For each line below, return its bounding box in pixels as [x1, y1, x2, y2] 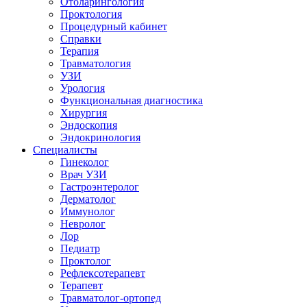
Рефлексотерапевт [60, 267, 145, 279]
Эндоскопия [60, 119, 117, 131]
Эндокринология [60, 132, 140, 143]
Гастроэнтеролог [60, 181, 139, 193]
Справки [60, 33, 101, 45]
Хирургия [60, 107, 107, 119]
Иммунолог [60, 206, 115, 217]
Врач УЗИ [60, 169, 107, 180]
